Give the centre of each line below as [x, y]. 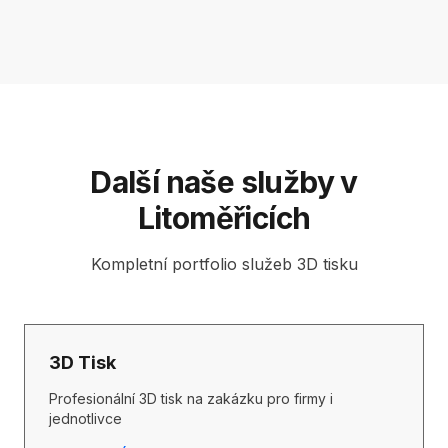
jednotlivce [85, 418]
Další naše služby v [224, 182]
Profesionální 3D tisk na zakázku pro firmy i [191, 398]
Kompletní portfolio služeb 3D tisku [224, 264]
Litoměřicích [224, 218]
